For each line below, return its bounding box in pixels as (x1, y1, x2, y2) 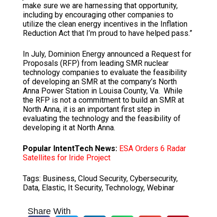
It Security (67, 183, 102, 193)
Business (42, 174, 75, 184)
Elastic (41, 183, 64, 193)
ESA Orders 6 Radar (119, 144, 186, 154)
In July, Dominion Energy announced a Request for (22, 49, 191, 59)
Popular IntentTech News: (22, 144, 117, 154)
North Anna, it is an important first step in (22, 105, 160, 114)
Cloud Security (77, 174, 126, 184)
